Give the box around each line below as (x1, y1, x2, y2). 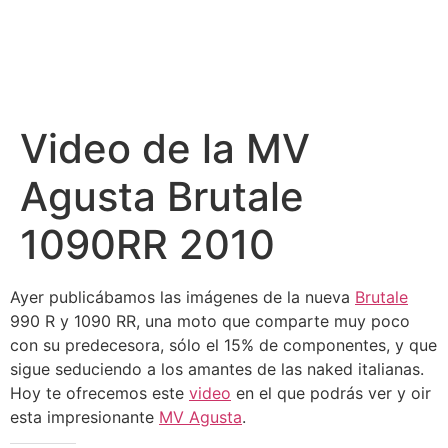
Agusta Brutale (20, 172, 304, 221)
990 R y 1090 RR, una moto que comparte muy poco (10, 311, 410, 331)
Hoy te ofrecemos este (10, 383, 189, 403)
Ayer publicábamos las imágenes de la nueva (10, 287, 355, 307)
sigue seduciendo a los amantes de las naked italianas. (10, 359, 424, 379)
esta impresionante (10, 407, 159, 427)
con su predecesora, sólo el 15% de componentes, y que (10, 335, 437, 355)
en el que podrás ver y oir (231, 383, 431, 403)
